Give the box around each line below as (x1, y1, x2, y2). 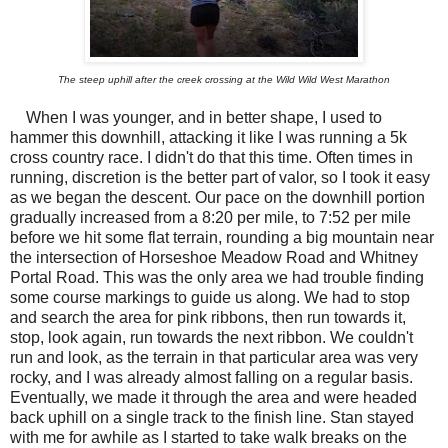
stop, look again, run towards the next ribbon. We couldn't (10, 329, 413, 347)
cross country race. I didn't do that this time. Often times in (10, 149, 413, 167)
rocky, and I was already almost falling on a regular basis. (10, 369, 413, 387)
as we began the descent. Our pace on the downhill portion (10, 189, 425, 207)
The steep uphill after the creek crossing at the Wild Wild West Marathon (58, 74, 390, 86)
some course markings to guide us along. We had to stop (10, 289, 410, 307)
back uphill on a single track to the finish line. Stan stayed (10, 409, 414, 427)
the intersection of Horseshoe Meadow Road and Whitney (10, 249, 418, 267)
